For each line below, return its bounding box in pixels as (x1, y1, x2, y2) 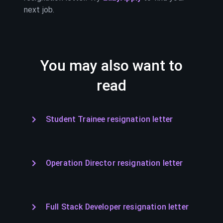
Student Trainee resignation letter (46, 114, 173, 124)
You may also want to (40, 57, 183, 74)
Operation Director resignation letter (46, 158, 183, 168)
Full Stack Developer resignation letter (46, 202, 189, 212)
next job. (24, 5, 55, 14)
